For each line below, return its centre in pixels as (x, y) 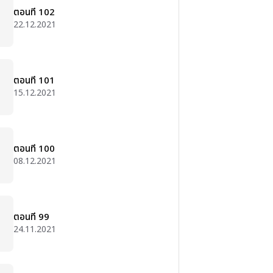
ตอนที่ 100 (34, 149)
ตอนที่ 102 (34, 12)
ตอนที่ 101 (34, 81)
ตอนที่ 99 (31, 217)
